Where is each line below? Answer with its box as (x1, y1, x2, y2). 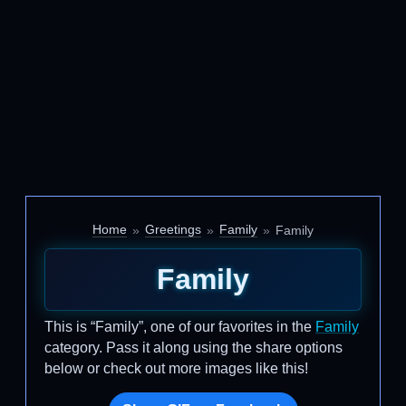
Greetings (145, 222, 201, 237)
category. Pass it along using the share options (44, 340, 343, 355)
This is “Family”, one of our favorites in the (44, 319, 315, 334)
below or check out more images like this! (44, 361, 308, 376)
